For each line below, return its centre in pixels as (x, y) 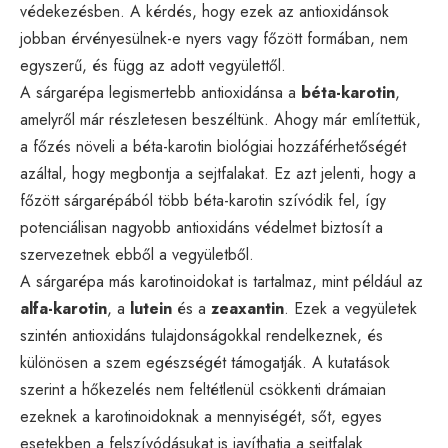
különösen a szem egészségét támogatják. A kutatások (205, 362)
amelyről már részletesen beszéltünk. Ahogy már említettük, (220, 119)
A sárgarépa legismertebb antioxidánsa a (160, 92)
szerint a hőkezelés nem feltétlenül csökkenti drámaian (203, 389)
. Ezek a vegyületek (350, 308)
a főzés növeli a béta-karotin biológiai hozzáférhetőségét (213, 146)
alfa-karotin (63, 308)
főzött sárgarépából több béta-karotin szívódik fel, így (203, 200)
